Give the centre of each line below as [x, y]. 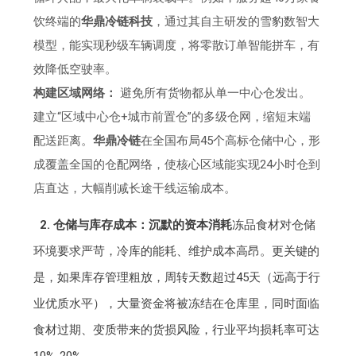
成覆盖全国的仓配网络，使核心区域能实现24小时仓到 [177, 165]
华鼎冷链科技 [117, 22]
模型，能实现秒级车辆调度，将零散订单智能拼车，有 [177, 46]
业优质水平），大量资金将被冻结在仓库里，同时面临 [177, 304]
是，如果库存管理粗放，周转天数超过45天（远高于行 [177, 278]
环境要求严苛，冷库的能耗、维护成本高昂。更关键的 [177, 252]
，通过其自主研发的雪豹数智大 [236, 22]
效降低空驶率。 [75, 70]
